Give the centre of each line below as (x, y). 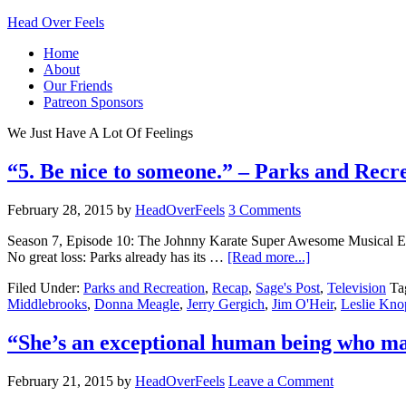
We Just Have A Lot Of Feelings (100, 133)
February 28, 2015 (60, 209)
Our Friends (78, 86)
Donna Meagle (137, 304)
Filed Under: (45, 287)
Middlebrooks (47, 304)
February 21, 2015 (60, 381)
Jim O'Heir (303, 304)
